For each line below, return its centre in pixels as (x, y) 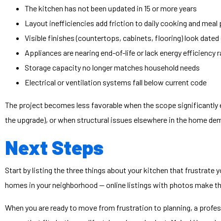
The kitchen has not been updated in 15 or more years (111, 8)
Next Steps (54, 147)
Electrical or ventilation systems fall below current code (116, 82)
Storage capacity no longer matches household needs (112, 68)
